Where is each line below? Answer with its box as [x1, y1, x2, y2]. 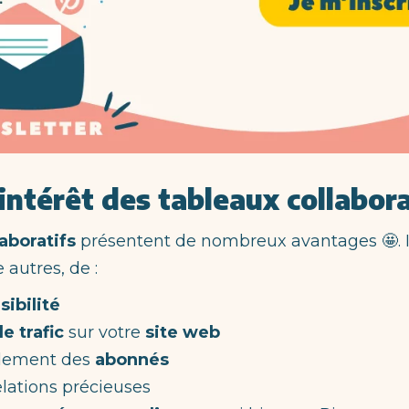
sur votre [64, 321, 145, 342]
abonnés [95, 349, 169, 370]
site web [145, 321, 220, 342]
